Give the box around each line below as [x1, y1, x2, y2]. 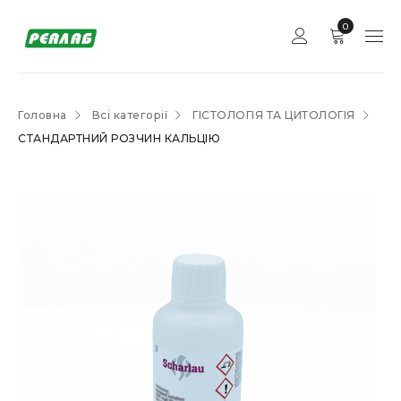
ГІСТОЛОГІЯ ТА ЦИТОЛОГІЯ [192, 108, 355, 122]
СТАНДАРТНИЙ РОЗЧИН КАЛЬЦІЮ [18, 132, 220, 145]
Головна [18, 108, 67, 122]
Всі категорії [91, 108, 167, 122]
